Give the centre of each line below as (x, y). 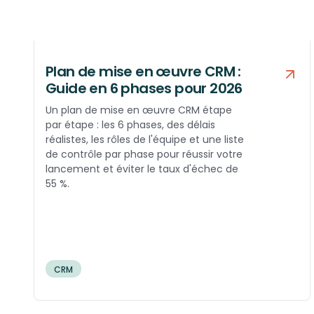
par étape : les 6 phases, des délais (130, 125)
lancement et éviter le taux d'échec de (142, 169)
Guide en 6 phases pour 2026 (144, 89)
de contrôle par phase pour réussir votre (144, 155)
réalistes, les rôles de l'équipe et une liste (145, 140)
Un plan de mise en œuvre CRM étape (139, 110)
